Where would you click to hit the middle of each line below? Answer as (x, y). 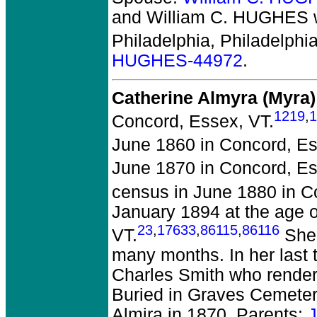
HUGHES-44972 (177, 60)
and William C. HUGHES (210, 17)
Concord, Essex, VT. (193, 122)
